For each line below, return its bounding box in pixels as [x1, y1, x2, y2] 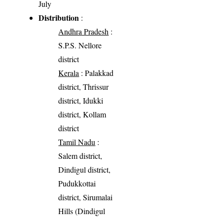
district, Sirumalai [58, 191, 113, 202]
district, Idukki [58, 95, 104, 106]
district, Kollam [58, 109, 107, 119]
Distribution [38, 11, 79, 23]
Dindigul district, [58, 164, 111, 175]
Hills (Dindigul [58, 205, 106, 216]
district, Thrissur [58, 81, 109, 92]
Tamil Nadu [58, 136, 96, 147]
